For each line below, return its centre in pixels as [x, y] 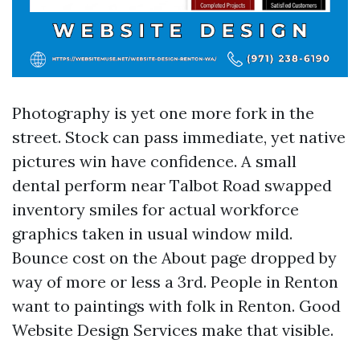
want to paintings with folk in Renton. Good [176, 306]
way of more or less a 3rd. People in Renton [175, 282]
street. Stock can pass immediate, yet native [179, 137]
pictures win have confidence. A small [154, 161]
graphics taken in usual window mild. [152, 233]
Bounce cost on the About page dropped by [174, 258]
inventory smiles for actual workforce [155, 209]
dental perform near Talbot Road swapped [172, 185]
